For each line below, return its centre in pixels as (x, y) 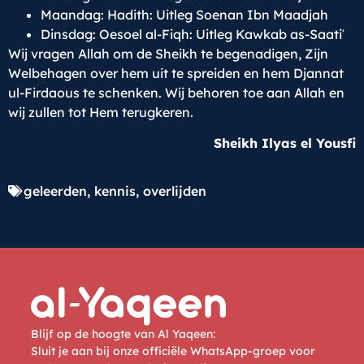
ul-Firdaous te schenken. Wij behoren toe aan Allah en (176, 92)
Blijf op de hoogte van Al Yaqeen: (123, 334)
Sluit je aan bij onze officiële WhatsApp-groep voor (173, 351)
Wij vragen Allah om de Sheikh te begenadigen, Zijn (168, 53)
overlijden (175, 191)
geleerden (55, 191)
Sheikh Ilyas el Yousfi (285, 143)
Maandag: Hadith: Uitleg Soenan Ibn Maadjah (184, 14)
